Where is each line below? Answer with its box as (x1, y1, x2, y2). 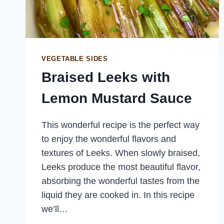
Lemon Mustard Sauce (41, 90, 192, 106)
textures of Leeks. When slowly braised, (41, 148, 200, 158)
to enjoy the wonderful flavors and (41, 134, 176, 144)
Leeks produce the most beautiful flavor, (41, 162, 200, 172)
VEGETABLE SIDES (41, 55, 108, 62)
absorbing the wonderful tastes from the (41, 176, 199, 186)
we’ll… (41, 204, 68, 214)
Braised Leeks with (41, 69, 170, 85)
